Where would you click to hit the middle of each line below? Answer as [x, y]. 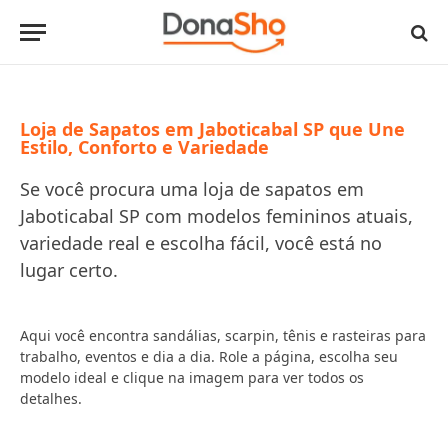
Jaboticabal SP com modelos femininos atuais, [216, 216]
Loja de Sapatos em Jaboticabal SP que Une [212, 129]
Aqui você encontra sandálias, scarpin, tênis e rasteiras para [223, 335]
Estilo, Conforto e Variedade [144, 147]
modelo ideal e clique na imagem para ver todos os [192, 377]
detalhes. [51, 398]
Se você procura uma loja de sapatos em [192, 189]
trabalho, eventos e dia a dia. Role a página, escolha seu [209, 356]
